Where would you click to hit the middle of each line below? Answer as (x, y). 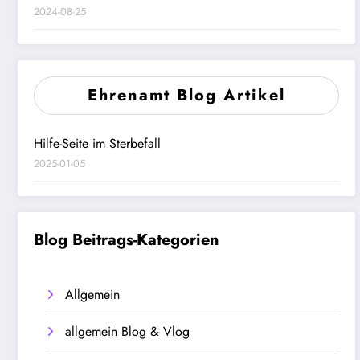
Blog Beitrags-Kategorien (127, 239)
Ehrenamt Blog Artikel (186, 95)
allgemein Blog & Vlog (127, 331)
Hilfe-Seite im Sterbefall (97, 143)
